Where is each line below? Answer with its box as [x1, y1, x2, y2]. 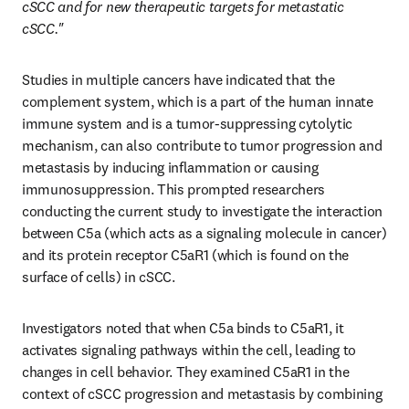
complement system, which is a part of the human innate [22, 92, 373, 110]
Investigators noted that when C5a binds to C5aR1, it [22, 319, 344, 337]
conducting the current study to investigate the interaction [22, 202, 383, 220]
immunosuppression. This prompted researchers [22, 180, 325, 198]
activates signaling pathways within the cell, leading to [22, 341, 357, 359]
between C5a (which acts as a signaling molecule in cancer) [22, 224, 387, 242]
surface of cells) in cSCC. [22, 267, 179, 286]
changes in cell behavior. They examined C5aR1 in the [22, 362, 350, 381]
